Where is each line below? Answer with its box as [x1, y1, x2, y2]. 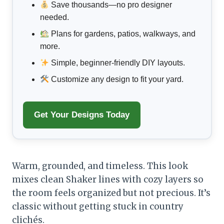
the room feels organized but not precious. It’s [12, 187, 210, 199]
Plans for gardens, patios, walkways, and [49, 29, 196, 38]
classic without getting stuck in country [12, 201, 183, 212]
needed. [40, 13, 69, 22]
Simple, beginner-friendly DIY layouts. [49, 58, 185, 67]
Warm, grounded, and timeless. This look [12, 160, 188, 172]
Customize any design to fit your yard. [49, 75, 184, 84]
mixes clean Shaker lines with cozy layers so [12, 174, 203, 185]
